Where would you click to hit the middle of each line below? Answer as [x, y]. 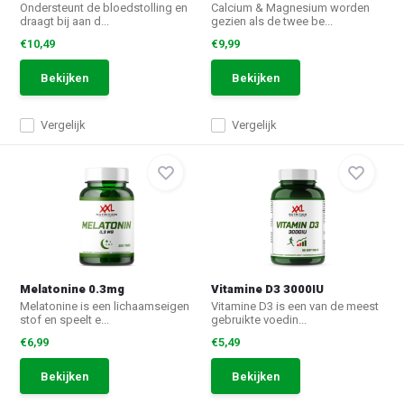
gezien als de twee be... [272, 21]
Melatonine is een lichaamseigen [105, 306]
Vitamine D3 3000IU [267, 289]
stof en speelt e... [65, 320]
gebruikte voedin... [259, 320]
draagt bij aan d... [65, 21]
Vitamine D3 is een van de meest [295, 306]
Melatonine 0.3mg [73, 289]
